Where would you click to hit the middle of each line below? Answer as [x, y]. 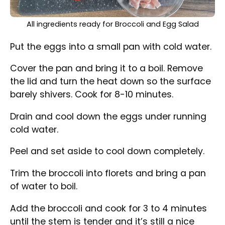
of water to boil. [44, 187]
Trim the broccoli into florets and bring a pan [108, 174]
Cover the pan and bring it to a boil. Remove [107, 69]
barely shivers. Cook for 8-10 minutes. [92, 95]
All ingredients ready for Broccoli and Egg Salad [113, 24]
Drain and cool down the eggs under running [108, 116]
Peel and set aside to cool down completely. [107, 151]
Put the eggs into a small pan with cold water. [111, 46]
